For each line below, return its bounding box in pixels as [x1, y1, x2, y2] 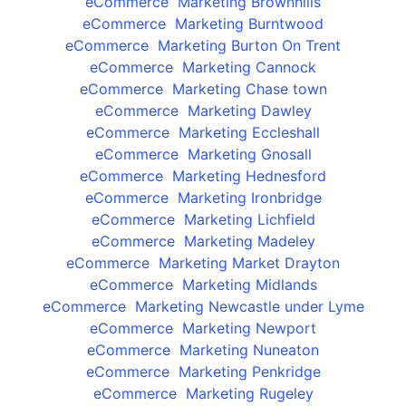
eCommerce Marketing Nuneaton [87, 341, 319, 360]
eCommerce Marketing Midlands [89, 275, 317, 295]
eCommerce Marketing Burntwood [82, 14, 324, 34]
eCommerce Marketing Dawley [94, 101, 312, 121]
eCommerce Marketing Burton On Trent [65, 36, 341, 55]
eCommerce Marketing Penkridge [85, 362, 321, 382]
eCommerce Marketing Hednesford [80, 167, 326, 186]
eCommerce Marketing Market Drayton [66, 254, 340, 273]
